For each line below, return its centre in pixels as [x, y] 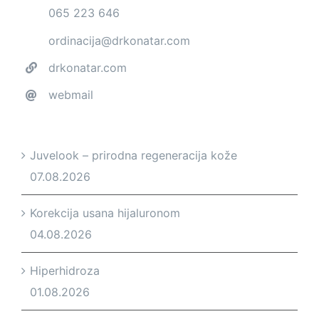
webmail [71, 94]
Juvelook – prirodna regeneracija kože [134, 155]
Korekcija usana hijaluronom [105, 213]
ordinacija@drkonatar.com [120, 40]
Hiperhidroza [65, 270]
